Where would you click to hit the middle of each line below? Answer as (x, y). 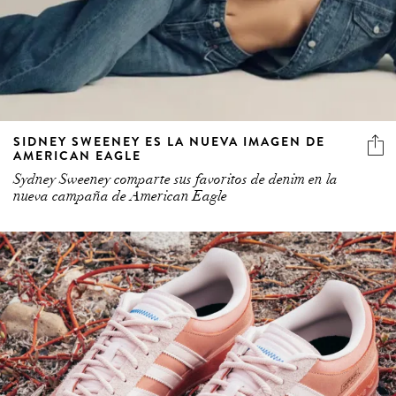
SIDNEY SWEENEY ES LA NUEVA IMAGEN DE (169, 141)
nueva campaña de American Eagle (120, 196)
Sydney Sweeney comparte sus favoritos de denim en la (175, 179)
